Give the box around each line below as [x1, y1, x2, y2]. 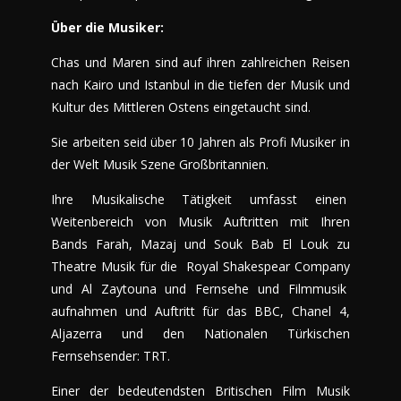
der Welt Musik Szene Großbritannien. [51, 155, 269, 173]
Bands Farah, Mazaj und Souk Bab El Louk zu [51, 235, 350, 252]
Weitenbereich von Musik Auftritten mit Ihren [51, 212, 350, 230]
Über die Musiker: [51, 18, 165, 36]
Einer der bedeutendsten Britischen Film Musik [51, 381, 350, 399]
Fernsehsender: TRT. [51, 346, 171, 364]
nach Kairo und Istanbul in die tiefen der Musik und [51, 75, 350, 93]
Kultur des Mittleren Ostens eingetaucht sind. [51, 98, 311, 115]
